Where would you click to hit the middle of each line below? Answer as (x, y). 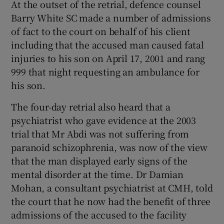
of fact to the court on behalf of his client (101, 31)
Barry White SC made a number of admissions (111, 17)
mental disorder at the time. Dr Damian (97, 174)
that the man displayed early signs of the (99, 160)
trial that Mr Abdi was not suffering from (100, 133)
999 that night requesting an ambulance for (105, 71)
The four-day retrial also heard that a (91, 106)
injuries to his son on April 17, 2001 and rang (108, 58)
